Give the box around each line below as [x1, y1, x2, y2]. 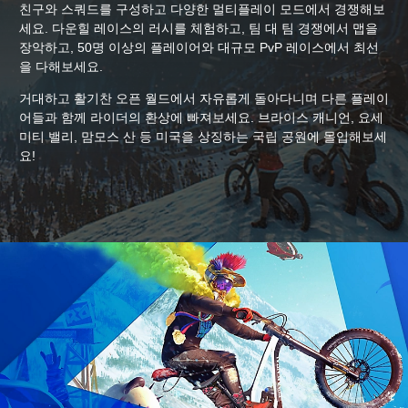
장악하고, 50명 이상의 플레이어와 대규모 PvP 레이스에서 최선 [19, 39, 379, 55]
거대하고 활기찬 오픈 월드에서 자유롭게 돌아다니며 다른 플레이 [19, 90, 389, 106]
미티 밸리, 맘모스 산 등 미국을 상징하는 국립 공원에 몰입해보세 [19, 128, 387, 144]
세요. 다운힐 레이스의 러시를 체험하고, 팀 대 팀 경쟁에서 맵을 [19, 20, 378, 36]
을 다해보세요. [19, 58, 103, 74]
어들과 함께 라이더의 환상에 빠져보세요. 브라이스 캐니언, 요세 [19, 109, 383, 125]
